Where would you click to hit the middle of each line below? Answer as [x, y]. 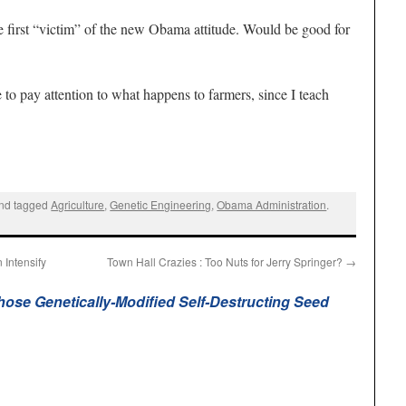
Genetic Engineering [161, 205]
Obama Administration [272, 205]
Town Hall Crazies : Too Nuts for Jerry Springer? [226, 261]
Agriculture [78, 205]
